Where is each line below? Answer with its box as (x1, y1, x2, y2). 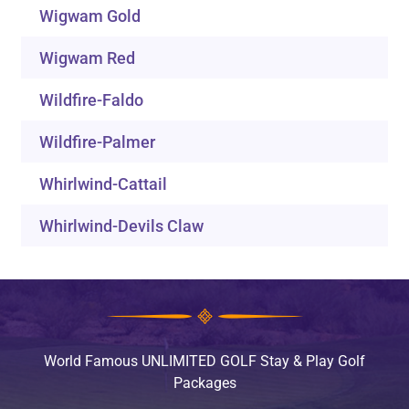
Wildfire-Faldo (39, 90, 144, 110)
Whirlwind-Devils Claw (39, 216, 204, 236)
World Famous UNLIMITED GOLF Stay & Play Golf (44, 351, 365, 370)
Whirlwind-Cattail (39, 174, 168, 194)
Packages (173, 373, 236, 392)
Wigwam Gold (39, 6, 142, 26)
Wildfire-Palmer (39, 132, 156, 152)
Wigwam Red (39, 48, 136, 68)
